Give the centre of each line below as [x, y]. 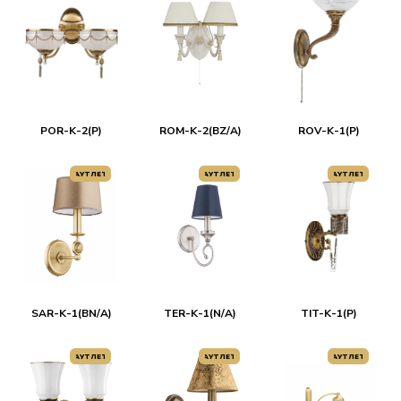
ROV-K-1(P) [329, 131]
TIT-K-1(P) [329, 313]
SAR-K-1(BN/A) [71, 313]
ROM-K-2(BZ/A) [200, 131]
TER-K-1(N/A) [200, 313]
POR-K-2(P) [72, 131]
